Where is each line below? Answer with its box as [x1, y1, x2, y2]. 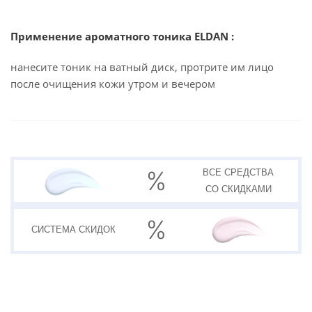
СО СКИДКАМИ [205, 184, 272, 194]
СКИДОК [79, 224, 116, 235]
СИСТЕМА [31, 224, 79, 235]
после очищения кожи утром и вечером [10, 77, 215, 91]
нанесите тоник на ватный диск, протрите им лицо [10, 60, 274, 74]
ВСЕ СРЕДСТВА [203, 167, 274, 178]
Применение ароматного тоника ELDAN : [10, 29, 237, 43]
